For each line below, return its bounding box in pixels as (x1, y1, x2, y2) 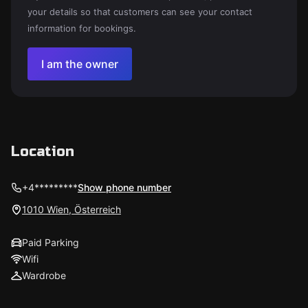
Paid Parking (22, 236, 79, 248)
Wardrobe (22, 269, 66, 281)
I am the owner (41, 57, 118, 71)
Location (11, 143, 74, 160)
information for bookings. (27, 23, 136, 34)
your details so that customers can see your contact (27, 6, 252, 17)
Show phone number (78, 181, 171, 193)
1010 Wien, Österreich (22, 203, 121, 215)
